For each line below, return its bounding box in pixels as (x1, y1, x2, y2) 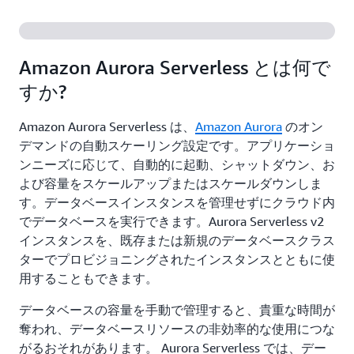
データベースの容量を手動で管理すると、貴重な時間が (19, 302, 335, 318)
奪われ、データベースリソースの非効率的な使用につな (19, 321, 335, 337)
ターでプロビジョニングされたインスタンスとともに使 (19, 251, 335, 267)
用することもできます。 (19, 270, 158, 286)
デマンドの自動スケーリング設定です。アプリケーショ (19, 137, 335, 153)
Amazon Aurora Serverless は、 (19, 119, 195, 134)
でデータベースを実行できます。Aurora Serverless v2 (19, 213, 324, 229)
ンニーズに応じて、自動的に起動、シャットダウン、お (19, 156, 335, 172)
